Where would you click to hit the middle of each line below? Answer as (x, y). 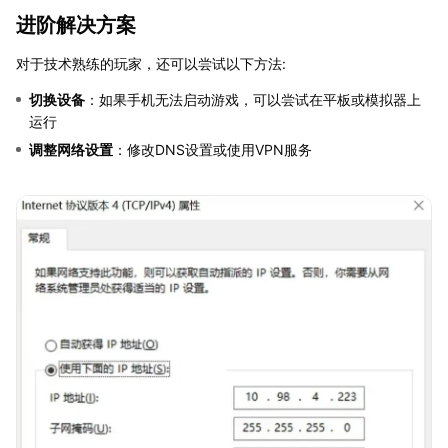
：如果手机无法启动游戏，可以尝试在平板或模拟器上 (253, 99)
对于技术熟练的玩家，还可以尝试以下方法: (151, 63)
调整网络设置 (71, 149)
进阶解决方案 (76, 24)
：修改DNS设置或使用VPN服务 (212, 149)
